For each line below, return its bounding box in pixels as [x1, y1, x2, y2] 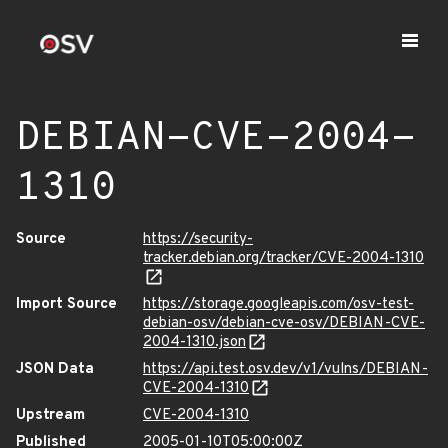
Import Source [16, 295, 117, 314]
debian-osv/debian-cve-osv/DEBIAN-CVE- [143, 314, 425, 333]
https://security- [143, 230, 253, 249]
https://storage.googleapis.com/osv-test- [143, 295, 414, 314]
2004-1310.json [143, 333, 246, 352]
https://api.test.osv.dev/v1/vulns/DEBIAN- [143, 360, 428, 379]
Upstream [16, 406, 85, 425]
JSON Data [16, 360, 94, 379]
